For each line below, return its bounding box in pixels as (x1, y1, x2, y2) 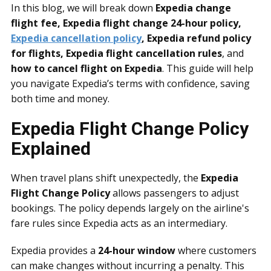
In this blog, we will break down (11, 1, 155, 15)
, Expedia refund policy (142, 31, 251, 45)
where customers (175, 244, 256, 257)
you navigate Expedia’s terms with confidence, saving (11, 77, 250, 90)
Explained (11, 138, 91, 159)
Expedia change (155, 1, 231, 15)
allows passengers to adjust (110, 186, 239, 200)
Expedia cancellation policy (11, 31, 142, 45)
